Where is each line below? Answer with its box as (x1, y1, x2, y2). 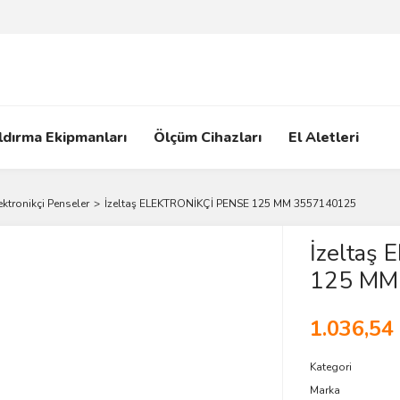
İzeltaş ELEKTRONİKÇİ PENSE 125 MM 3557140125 (104, 196, 356, 211)
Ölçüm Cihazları (154, 128, 262, 147)
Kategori (309, 360, 352, 374)
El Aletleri (288, 128, 359, 147)
